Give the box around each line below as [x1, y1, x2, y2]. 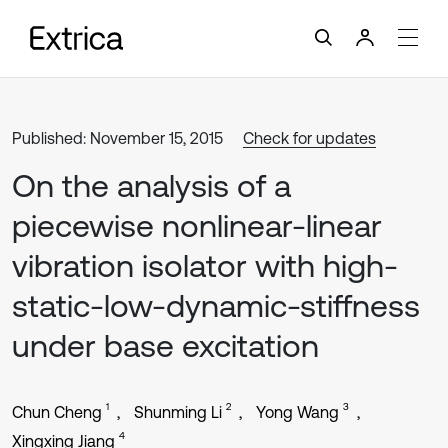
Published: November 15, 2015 [12, 129, 223, 147]
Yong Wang [256, 403, 339, 421]
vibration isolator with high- [12, 247, 398, 284]
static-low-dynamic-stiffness [12, 287, 420, 324]
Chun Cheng [12, 403, 102, 421]
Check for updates [243, 129, 376, 147]
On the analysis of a [12, 167, 291, 204]
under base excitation [12, 327, 319, 364]
